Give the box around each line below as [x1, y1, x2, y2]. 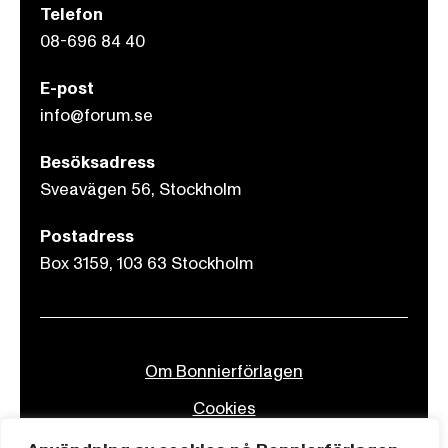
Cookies [192, 397, 256, 421]
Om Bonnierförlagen [145, 360, 303, 384]
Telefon [40, 3, 103, 27]
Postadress [40, 225, 134, 249]
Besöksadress [40, 151, 155, 175]
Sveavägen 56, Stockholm [40, 178, 241, 202]
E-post [40, 77, 94, 101]
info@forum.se [40, 104, 153, 128]
